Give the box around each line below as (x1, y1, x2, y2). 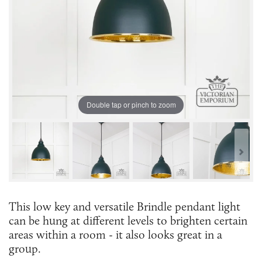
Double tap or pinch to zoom (86, 99, 176, 110)
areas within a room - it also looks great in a (9, 227, 222, 242)
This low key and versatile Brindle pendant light (9, 199, 240, 213)
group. (9, 241, 41, 256)
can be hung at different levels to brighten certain (9, 213, 247, 227)
